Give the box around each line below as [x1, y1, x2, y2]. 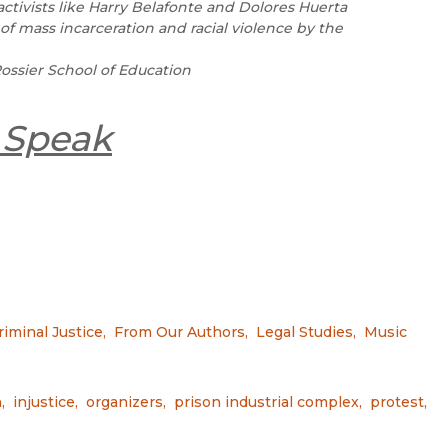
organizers [86, 392, 163, 411]
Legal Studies [256, 322, 353, 341]
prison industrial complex [174, 392, 359, 411]
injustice [13, 392, 75, 411]
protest [370, 392, 424, 411]
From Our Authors [114, 322, 245, 341]
